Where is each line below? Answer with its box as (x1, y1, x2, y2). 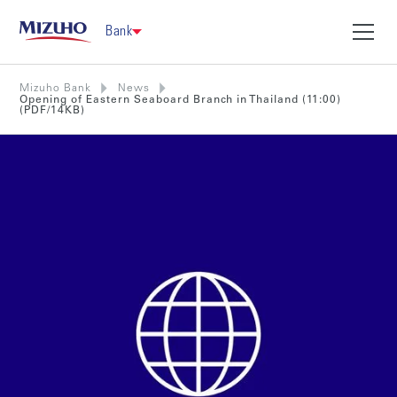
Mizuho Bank (19, 82, 92, 94)
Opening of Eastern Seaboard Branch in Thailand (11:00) (19, 94, 342, 105)
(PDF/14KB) (19, 105, 86, 116)
